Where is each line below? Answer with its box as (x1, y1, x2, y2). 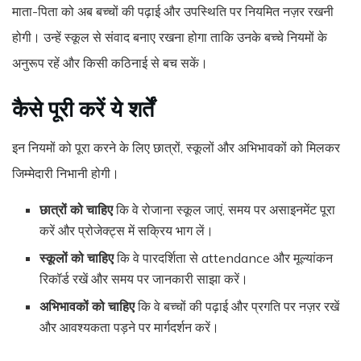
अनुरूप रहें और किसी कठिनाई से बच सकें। (12, 55, 208, 72)
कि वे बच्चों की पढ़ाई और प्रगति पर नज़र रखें (135, 297, 340, 314)
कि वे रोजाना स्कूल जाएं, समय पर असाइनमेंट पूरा (113, 201, 336, 218)
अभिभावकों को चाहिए (39, 297, 135, 314)
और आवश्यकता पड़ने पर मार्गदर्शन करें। (39, 318, 220, 335)
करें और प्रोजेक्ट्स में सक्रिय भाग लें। (39, 222, 214, 239)
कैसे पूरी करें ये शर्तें (12, 94, 154, 122)
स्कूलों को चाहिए (39, 249, 114, 266)
